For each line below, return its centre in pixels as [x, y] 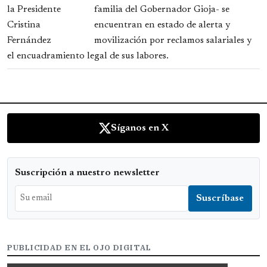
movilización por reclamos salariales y [173, 41]
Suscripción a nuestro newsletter [87, 173]
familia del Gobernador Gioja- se [162, 10]
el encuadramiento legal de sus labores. [88, 56]
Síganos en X [139, 128]
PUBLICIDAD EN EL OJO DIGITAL [79, 248]
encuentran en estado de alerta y [162, 25]
